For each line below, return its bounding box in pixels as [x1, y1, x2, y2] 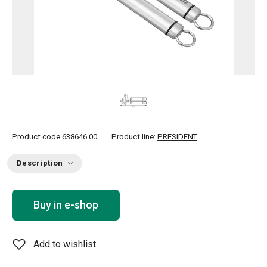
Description [17, 159, 63, 167]
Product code [12, 132, 60, 141]
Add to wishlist [33, 238, 96, 250]
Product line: [111, 132, 157, 141]
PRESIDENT [157, 132, 197, 141]
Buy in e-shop [33, 198, 98, 211]
